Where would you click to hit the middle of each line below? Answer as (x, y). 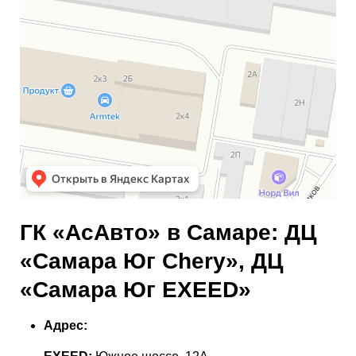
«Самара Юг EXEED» (135, 290)
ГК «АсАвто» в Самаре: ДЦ (168, 232)
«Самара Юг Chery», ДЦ (151, 261)
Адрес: (66, 325)
